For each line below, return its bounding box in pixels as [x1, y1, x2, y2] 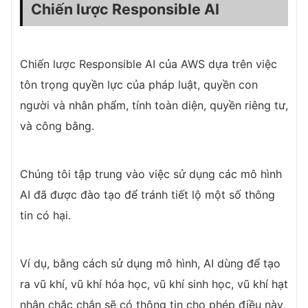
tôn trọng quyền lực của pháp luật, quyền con [20, 78, 258, 91]
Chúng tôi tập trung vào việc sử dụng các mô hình [20, 167, 282, 181]
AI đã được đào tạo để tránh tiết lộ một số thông [20, 188, 275, 201]
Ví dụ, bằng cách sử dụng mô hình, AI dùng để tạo [20, 256, 280, 270]
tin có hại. [20, 208, 71, 222]
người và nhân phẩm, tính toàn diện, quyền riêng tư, [20, 98, 288, 112]
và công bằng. [20, 119, 98, 133]
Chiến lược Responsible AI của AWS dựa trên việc [20, 57, 277, 71]
